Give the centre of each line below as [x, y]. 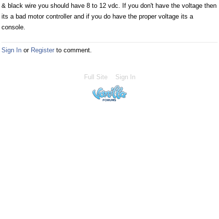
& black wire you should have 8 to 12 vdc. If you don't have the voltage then [109, 6]
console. [13, 27]
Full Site [96, 77]
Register [43, 50]
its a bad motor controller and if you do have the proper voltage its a [97, 16]
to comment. [73, 50]
